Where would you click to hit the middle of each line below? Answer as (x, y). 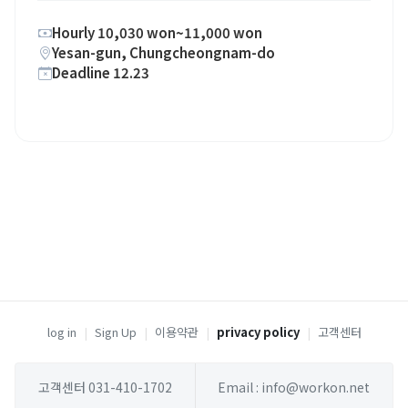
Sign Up (115, 332)
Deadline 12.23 (101, 72)
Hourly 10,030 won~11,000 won (157, 32)
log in (61, 332)
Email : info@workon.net (294, 387)
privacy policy (258, 332)
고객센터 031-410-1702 (105, 387)
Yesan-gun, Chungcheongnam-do (163, 52)
